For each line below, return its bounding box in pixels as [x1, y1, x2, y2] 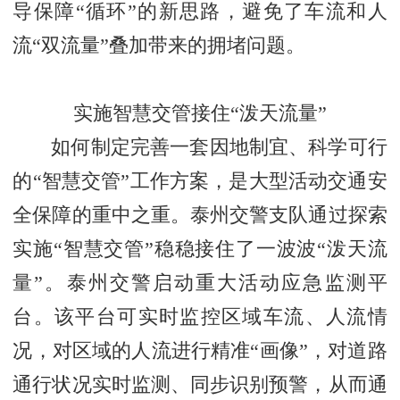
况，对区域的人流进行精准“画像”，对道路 [12, 339, 387, 362]
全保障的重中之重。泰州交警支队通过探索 [12, 204, 387, 226]
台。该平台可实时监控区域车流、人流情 [12, 305, 387, 328]
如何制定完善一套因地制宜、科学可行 [51, 136, 387, 158]
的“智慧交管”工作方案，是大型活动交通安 [12, 170, 387, 192]
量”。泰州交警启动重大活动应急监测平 [12, 271, 387, 294]
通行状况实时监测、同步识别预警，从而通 [12, 373, 387, 396]
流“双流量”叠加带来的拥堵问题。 [12, 34, 306, 56]
